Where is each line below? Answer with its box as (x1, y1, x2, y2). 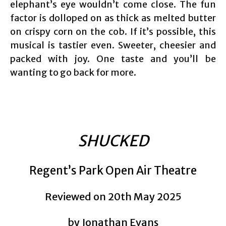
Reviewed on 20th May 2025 (44, 190, 182, 203)
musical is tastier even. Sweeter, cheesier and (10, 39, 216, 51)
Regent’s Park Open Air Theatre (29, 163, 197, 178)
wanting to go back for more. (10, 67, 136, 79)
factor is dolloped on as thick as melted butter (10, 12, 216, 24)
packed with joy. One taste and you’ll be (10, 53, 216, 65)
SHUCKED (77, 131, 149, 151)
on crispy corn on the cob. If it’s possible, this (10, 26, 216, 38)
